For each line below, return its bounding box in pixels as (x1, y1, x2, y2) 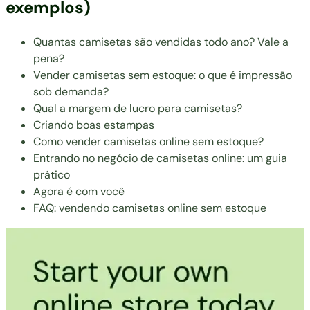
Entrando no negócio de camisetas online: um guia (33, 150, 287, 165)
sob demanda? (33, 84, 109, 99)
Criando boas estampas (33, 117, 154, 132)
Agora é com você (33, 183, 125, 199)
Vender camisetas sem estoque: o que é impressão (33, 67, 292, 82)
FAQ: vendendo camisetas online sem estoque (33, 200, 266, 215)
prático (33, 167, 70, 182)
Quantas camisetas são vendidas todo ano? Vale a (33, 34, 289, 49)
